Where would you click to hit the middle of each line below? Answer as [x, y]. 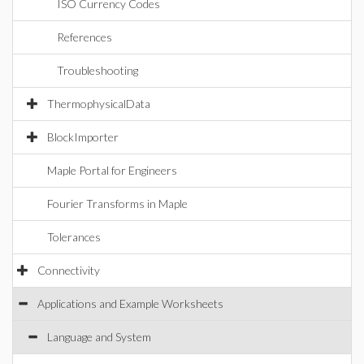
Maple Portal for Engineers [112, 170]
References [84, 37]
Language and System [99, 337]
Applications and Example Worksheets [130, 303]
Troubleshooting [97, 70]
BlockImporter [83, 137]
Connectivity [69, 270]
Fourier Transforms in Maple [117, 204]
